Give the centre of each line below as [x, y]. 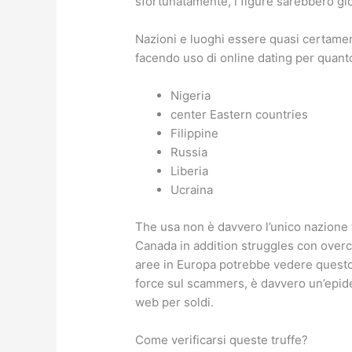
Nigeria [191, 96]
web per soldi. [175, 302]
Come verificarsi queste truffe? [222, 339]
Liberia [190, 171]
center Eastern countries [240, 115]
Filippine [195, 134]
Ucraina [192, 190]
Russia [189, 152]
